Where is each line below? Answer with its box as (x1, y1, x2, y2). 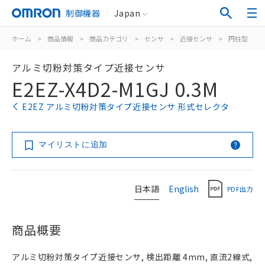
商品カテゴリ (89, 34, 128, 43)
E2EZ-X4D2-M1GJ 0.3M (12, 75, 218, 102)
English (169, 182, 199, 195)
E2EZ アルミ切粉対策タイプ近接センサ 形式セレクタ (22, 101, 230, 112)
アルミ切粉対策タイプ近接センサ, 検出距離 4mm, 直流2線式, (12, 251, 253, 263)
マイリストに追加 (38, 140, 108, 149)
